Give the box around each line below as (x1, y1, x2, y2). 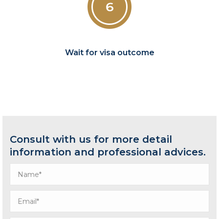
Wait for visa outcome (65, 47, 154, 57)
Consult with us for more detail (10, 133, 172, 146)
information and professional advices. (10, 146, 206, 158)
